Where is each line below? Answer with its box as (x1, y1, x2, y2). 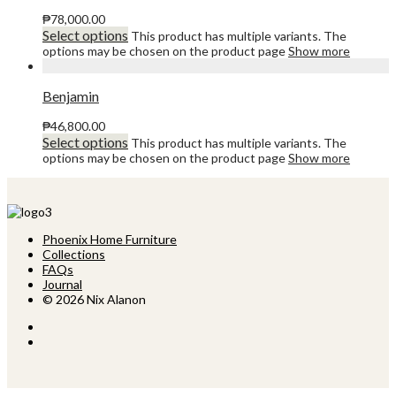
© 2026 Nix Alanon (42, 292, 146, 308)
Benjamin (42, 88, 99, 105)
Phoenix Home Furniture (42, 232, 177, 247)
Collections (42, 247, 105, 263)
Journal (42, 277, 82, 293)
